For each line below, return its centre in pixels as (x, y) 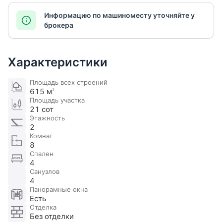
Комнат (41, 136)
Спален (42, 154)
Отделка (43, 207)
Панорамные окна (59, 190)
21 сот (42, 110)
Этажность (47, 118)
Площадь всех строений (69, 83)
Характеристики (58, 62)
